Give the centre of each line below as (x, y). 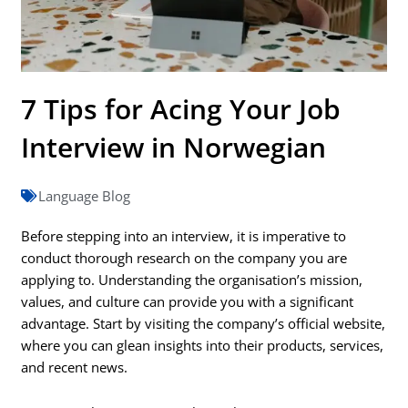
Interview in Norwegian (174, 148)
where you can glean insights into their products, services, (203, 346)
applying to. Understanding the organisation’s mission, (192, 280)
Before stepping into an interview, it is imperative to (184, 236)
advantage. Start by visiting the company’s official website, (204, 324)
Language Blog (85, 196)
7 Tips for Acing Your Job (181, 109)
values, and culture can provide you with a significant (188, 302)
